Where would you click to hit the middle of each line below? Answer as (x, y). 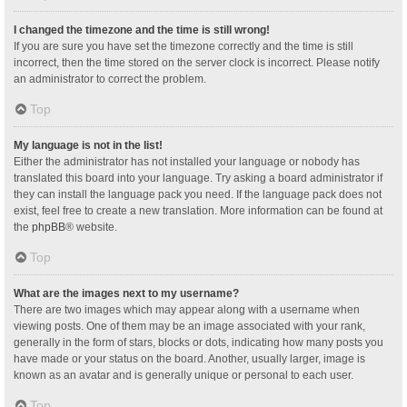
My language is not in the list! (88, 145)
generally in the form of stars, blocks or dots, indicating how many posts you (199, 342)
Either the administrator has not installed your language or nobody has (187, 161)
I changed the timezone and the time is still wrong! (142, 30)
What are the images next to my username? (126, 293)
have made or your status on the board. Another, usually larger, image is (189, 358)
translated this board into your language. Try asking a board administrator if (198, 178)
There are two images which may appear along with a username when (187, 309)
